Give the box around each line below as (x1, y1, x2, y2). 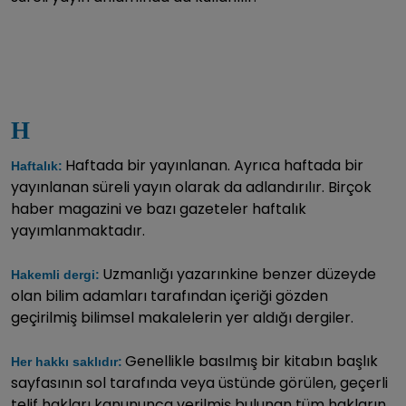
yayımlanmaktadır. (11, 219, 145, 241)
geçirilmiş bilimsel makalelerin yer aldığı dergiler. (11, 306, 353, 328)
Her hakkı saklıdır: (11, 353, 122, 369)
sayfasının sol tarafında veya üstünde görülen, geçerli (11, 372, 388, 393)
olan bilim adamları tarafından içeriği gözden (11, 285, 328, 306)
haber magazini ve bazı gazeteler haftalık (11, 198, 306, 219)
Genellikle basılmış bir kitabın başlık (125, 350, 378, 372)
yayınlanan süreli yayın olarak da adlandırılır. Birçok (11, 176, 372, 198)
